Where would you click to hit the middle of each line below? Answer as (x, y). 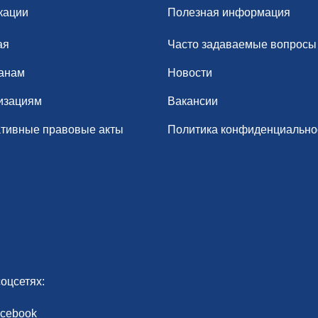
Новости (190, 73)
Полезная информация (229, 12)
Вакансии (193, 101)
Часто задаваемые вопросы (242, 44)
